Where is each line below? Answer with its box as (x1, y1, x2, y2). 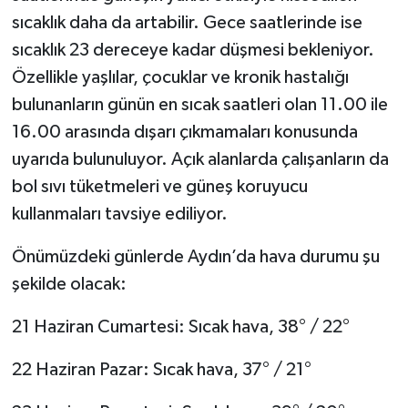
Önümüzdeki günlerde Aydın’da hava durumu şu (11, 247, 380, 266)
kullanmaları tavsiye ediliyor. (11, 204, 228, 223)
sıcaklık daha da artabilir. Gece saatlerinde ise (11, 13, 362, 32)
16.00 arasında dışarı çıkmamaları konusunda (11, 122, 358, 141)
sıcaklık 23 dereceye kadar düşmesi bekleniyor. (11, 40, 374, 59)
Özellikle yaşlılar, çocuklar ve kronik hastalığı (11, 67, 349, 87)
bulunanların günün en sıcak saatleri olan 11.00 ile (11, 95, 388, 114)
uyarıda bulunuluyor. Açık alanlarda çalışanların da (11, 149, 389, 168)
